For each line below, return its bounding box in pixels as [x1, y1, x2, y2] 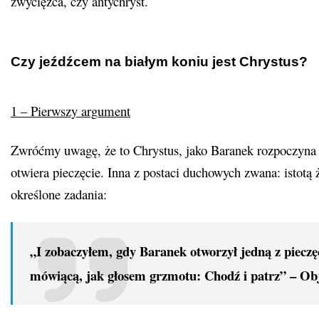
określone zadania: [11, 185, 107, 204]
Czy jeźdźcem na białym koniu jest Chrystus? [11, 54, 308, 70]
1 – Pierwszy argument [11, 102, 130, 120]
